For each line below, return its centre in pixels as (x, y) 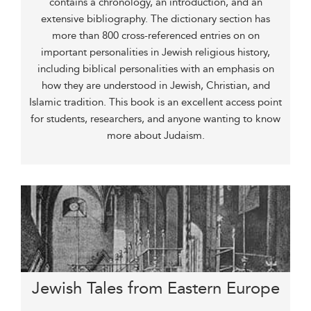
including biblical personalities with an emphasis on (155, 69)
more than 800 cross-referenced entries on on (155, 35)
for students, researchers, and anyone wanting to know (155, 119)
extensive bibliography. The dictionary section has (155, 19)
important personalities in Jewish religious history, (155, 52)
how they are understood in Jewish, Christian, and (155, 85)
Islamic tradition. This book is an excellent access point (155, 102)
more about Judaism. (155, 135)
